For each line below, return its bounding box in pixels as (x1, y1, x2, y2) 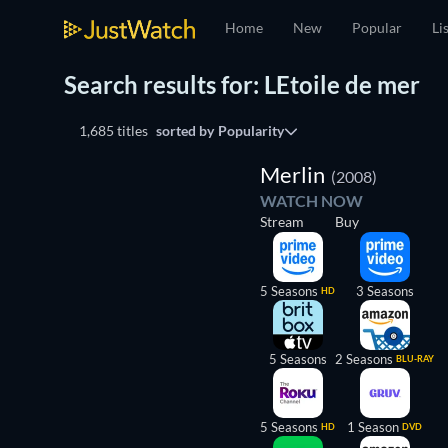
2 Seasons (335, 351, 393, 367)
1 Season (347, 419, 399, 435)
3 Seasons (355, 283, 414, 299)
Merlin (260, 161, 325, 188)
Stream (260, 213, 304, 230)
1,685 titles (79, 122, 148, 139)
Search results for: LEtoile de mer (64, 69, 420, 99)
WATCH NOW (260, 191, 363, 210)
